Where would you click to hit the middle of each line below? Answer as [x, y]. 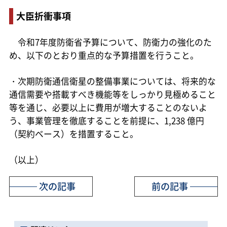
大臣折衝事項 [43, 15]
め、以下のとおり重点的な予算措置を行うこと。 [104, 55]
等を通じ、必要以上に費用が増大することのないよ [108, 108]
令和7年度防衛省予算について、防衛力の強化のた [110, 42]
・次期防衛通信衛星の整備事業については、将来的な [112, 81]
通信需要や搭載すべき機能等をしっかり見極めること [112, 94]
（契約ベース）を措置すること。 [73, 134]
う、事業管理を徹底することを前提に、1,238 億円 [106, 121]
